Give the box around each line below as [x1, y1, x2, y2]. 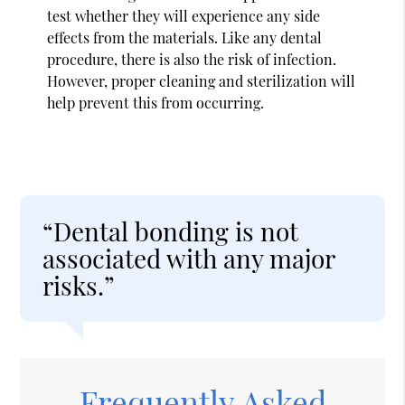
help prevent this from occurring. [47, 92, 265, 112]
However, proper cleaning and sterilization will [47, 71, 356, 90]
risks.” [42, 268, 116, 302]
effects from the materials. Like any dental [47, 27, 323, 47]
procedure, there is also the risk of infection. [47, 49, 337, 69]
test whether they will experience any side [47, 5, 321, 25]
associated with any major [42, 240, 335, 275]
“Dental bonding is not [42, 213, 299, 248]
